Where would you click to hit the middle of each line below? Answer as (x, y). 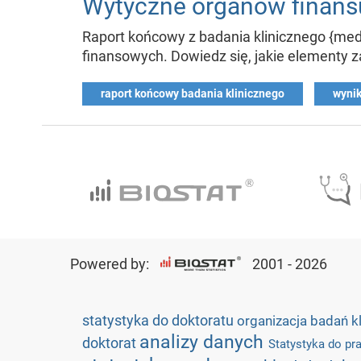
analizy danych (204, 342)
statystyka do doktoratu (160, 320)
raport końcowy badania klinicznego (193, 93)
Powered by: (111, 264)
